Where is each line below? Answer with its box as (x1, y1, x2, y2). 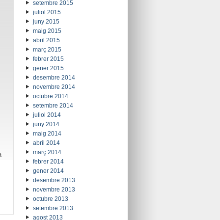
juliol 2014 (32, 111, 61, 119)
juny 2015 (32, 18, 59, 26)
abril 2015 (32, 37, 60, 44)
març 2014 (32, 149, 61, 156)
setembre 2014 (32, 102, 73, 110)
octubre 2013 (32, 195, 68, 203)
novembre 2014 (32, 83, 75, 91)
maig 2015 (32, 27, 61, 35)
